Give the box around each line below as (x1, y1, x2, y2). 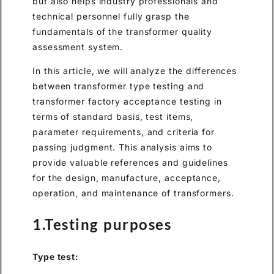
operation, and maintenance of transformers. (32, 188, 234, 199)
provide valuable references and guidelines (32, 157, 228, 168)
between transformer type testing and (32, 81, 205, 92)
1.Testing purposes (32, 215, 171, 233)
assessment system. (32, 41, 124, 52)
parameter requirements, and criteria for (32, 127, 215, 138)
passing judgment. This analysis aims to (32, 142, 213, 153)
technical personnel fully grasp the (32, 10, 190, 21)
